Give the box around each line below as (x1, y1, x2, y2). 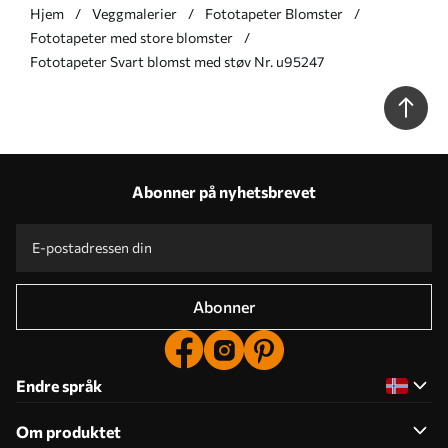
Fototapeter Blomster (205, 4, 343, 22)
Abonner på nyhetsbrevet (132, 181, 316, 201)
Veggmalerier (92, 4, 177, 22)
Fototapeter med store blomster (30, 28, 233, 46)
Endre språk (16, 375, 102, 395)
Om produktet (16, 421, 121, 441)
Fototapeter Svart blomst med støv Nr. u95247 (30, 52, 324, 70)
